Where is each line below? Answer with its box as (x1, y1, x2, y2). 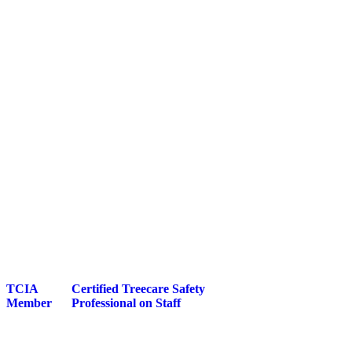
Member (6, 296, 53, 310)
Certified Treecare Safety (71, 282, 206, 295)
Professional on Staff (71, 296, 181, 310)
